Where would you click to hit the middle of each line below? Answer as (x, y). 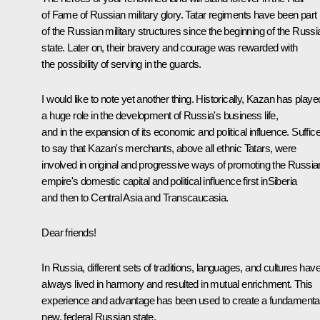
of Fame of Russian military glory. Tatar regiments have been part (179, 15)
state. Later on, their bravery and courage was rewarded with (170, 48)
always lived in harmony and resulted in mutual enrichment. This (177, 284)
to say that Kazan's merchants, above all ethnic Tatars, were (169, 149)
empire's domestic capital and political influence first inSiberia (169, 181)
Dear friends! (69, 233)
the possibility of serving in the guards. (121, 64)
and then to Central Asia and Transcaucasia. (135, 198)
